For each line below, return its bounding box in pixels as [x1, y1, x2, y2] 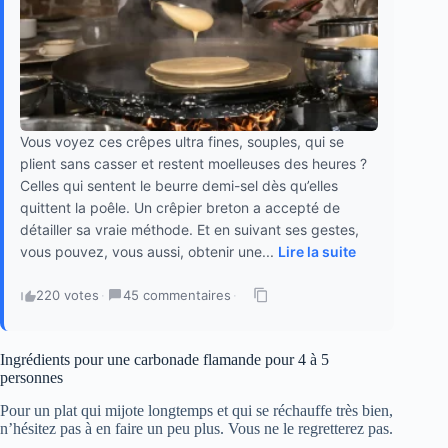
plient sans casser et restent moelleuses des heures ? [20, 155, 367, 173]
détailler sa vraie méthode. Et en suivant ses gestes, [20, 221, 359, 239]
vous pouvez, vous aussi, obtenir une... [20, 243, 278, 261]
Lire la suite [278, 243, 356, 261]
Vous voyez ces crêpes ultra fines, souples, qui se [20, 133, 344, 151]
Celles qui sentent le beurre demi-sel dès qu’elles [20, 177, 338, 195]
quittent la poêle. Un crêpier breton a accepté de [20, 199, 340, 217]
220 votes [36, 287, 99, 304]
